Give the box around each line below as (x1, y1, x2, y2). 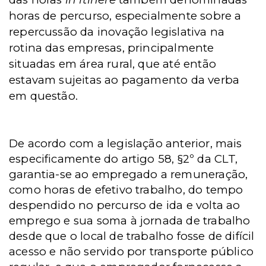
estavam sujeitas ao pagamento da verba (9, 73, 240, 87)
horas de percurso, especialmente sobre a (9, 9, 242, 23)
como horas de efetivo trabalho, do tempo (9, 183, 243, 197)
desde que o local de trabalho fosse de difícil (9, 229, 255, 243)
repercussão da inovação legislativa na (9, 25, 225, 39)
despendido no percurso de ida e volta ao (9, 198, 240, 212)
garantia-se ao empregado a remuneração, (9, 167, 248, 181)
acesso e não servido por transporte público (9, 245, 254, 258)
